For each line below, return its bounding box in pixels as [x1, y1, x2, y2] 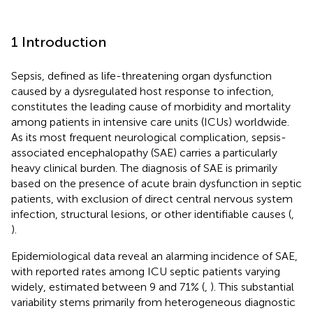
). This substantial [210, 279, 294, 293]
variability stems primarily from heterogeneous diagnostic [11, 295, 296, 309]
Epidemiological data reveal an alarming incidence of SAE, [11, 249, 298, 263]
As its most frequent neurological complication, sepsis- [11, 130, 286, 144]
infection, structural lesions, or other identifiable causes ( [11, 207, 291, 221]
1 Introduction [11, 33, 106, 50]
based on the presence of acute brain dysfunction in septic [11, 176, 302, 190]
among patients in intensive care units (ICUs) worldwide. [11, 115, 289, 129]
